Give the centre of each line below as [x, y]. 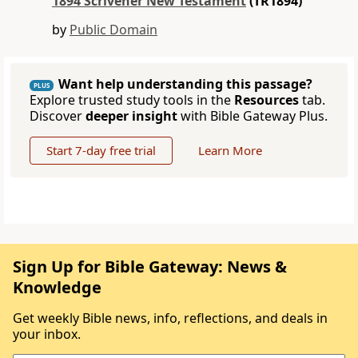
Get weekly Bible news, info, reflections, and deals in [170, 318]
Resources [267, 100]
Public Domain [113, 30]
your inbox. [47, 334]
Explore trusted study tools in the [132, 100]
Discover [58, 116]
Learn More [230, 151]
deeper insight [131, 116]
